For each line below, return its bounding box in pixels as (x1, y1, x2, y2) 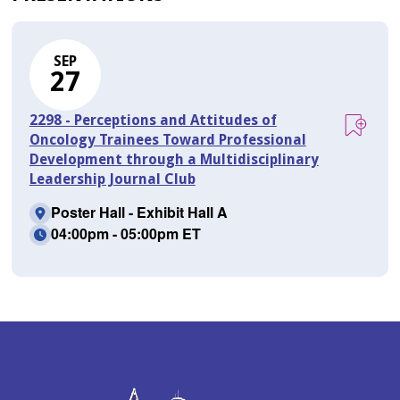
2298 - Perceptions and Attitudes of (29, 112, 277, 129)
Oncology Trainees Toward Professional (29, 131, 306, 149)
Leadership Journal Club (29, 171, 196, 188)
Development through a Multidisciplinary (29, 151, 319, 169)
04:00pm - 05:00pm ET (50, 223, 201, 245)
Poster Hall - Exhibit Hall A (50, 202, 228, 223)
